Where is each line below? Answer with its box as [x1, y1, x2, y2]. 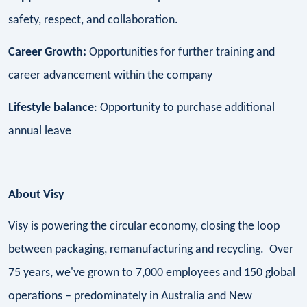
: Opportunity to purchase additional [94, 101, 275, 114]
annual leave [8, 124, 71, 138]
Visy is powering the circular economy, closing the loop [8, 220, 280, 234]
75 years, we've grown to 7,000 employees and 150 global [8, 267, 295, 280]
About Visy [8, 188, 64, 201]
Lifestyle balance [8, 101, 94, 114]
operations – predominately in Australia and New [8, 290, 252, 304]
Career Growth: [8, 45, 86, 59]
